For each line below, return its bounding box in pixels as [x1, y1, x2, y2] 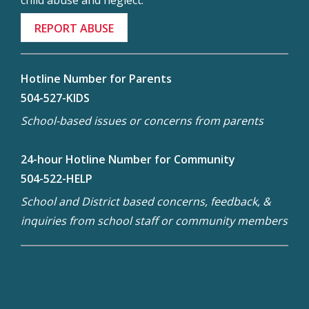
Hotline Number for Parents [21, 71, 172, 87]
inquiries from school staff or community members [21, 213, 288, 229]
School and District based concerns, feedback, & [21, 194, 271, 210]
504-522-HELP [21, 171, 92, 187]
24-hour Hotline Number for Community [21, 152, 235, 168]
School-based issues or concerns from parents [21, 113, 263, 129]
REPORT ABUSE [34, 21, 114, 37]
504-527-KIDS [21, 90, 90, 106]
